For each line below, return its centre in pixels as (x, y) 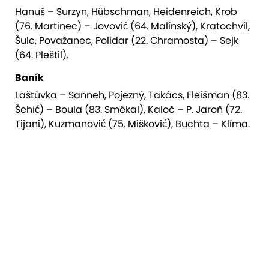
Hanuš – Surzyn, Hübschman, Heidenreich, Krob (126, 12)
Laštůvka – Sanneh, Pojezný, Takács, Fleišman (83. (132, 95)
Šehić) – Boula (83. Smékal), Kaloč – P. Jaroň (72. (128, 110)
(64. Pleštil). (42, 55)
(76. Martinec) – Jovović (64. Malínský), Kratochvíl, (132, 26)
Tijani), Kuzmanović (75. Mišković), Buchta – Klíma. (132, 124)
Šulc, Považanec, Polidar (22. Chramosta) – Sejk (127, 41)
